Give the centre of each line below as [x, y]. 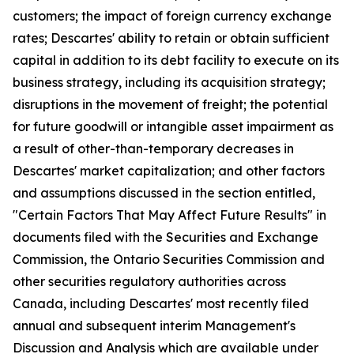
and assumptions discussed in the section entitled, [164, 193]
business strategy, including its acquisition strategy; [169, 82]
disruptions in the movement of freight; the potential [170, 104]
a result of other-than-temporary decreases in [153, 149]
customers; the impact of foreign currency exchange [172, 16]
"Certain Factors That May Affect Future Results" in [169, 215]
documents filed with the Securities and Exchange [166, 237]
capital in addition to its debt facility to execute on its [176, 60]
